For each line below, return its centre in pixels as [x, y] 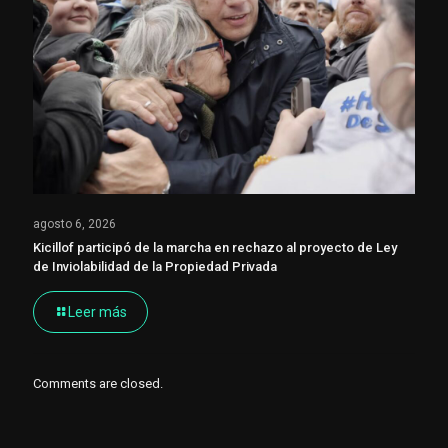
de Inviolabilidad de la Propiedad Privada [155, 266]
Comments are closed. [98, 383]
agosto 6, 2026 [74, 223]
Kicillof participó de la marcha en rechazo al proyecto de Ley [215, 247]
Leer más [97, 311]
